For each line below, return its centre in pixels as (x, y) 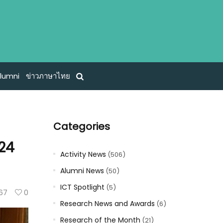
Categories (81, 126)
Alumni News (82, 171)
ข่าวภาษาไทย (48, 76)
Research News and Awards (107, 204)
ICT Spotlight (82, 187)
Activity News (83, 154)
